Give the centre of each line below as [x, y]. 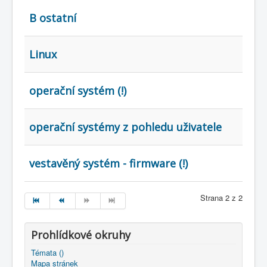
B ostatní [53, 18]
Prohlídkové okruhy [81, 235]
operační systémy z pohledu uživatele [125, 127]
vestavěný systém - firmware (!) [108, 163]
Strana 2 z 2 [221, 198]
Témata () [47, 252]
